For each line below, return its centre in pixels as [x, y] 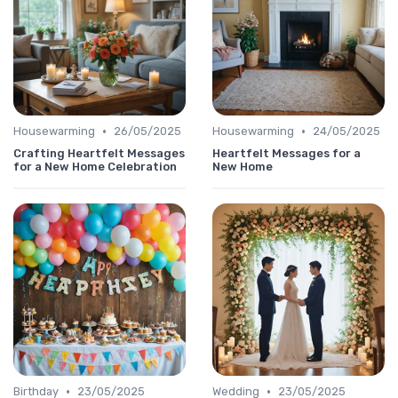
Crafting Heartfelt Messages [99, 154]
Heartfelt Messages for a [287, 154]
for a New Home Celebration [95, 167]
